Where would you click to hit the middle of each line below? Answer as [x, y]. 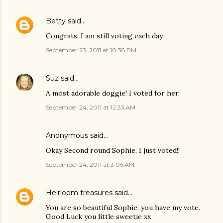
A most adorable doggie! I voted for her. [113, 93]
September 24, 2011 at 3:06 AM [90, 165]
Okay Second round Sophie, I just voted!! [113, 151]
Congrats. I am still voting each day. [105, 36]
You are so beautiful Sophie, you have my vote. [123, 208]
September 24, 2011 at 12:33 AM [91, 108]
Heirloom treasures [79, 193]
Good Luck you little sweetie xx [98, 217]
